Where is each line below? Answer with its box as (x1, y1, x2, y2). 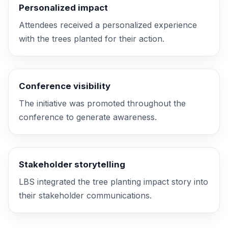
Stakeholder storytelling (19, 159, 125, 169)
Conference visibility (19, 81, 110, 91)
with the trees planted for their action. (19, 34, 164, 44)
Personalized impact (19, 3, 108, 13)
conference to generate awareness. (19, 112, 157, 122)
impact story (144, 177, 191, 187)
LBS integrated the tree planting (19, 177, 144, 187)
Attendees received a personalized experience (19, 20, 197, 30)
